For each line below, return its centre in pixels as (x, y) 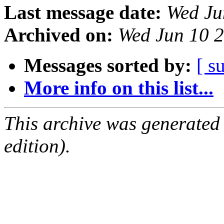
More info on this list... (119, 88)
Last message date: (83, 12)
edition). (37, 146)
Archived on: (58, 35)
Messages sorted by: (108, 65)
